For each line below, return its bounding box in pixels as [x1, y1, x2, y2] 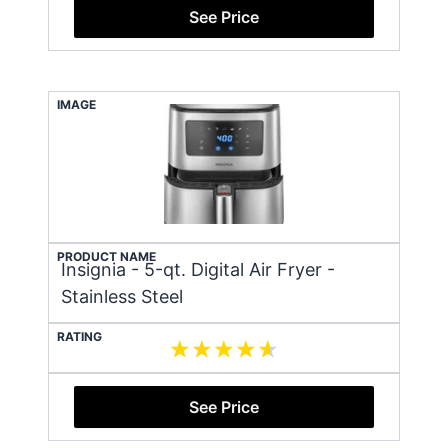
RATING [57, 328, 102, 344]
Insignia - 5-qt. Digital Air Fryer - [61, 258, 335, 280]
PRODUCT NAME [57, 248, 156, 264]
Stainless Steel [61, 285, 183, 307]
